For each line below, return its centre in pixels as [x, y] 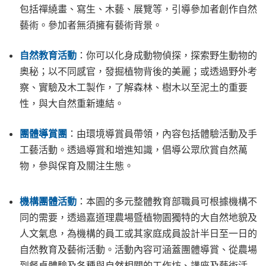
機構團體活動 [48, 202]
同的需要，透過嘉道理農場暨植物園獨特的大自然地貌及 [138, 218]
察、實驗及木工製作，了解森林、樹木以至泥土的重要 [134, 88]
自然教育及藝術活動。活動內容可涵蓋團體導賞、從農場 [138, 250]
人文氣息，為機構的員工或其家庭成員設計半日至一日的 [138, 234]
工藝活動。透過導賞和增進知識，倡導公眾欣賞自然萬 [134, 151]
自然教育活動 [48, 56]
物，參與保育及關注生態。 [77, 167]
